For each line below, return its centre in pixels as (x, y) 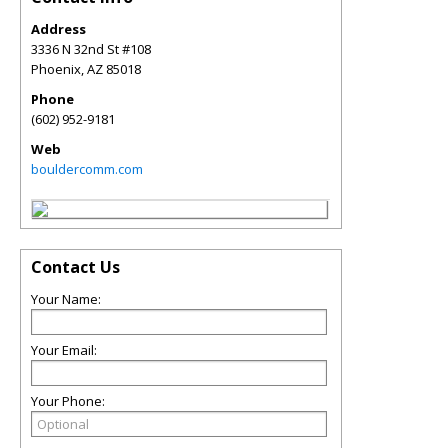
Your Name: (66, 299)
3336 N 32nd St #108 (91, 49)
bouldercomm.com (87, 169)
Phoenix (56, 69)
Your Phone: (68, 401)
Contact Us (75, 267)
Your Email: (64, 350)
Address (58, 29)
